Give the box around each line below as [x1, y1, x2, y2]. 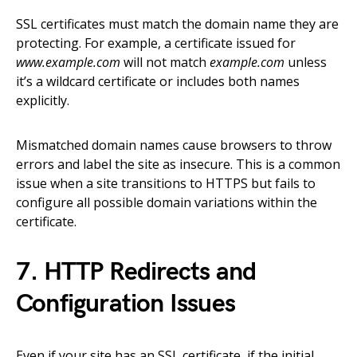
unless [284, 53, 327, 71]
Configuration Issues [16, 288, 235, 320]
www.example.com [16, 53, 120, 71]
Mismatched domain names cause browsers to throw [16, 136, 331, 154]
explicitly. [16, 92, 69, 109]
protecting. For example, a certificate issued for [16, 34, 296, 52]
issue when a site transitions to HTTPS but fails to [16, 175, 316, 192]
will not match [120, 53, 210, 71]
